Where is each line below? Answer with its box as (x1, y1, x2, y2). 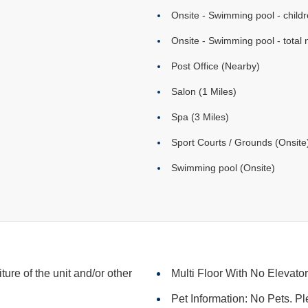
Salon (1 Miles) (171, 86, 236, 97)
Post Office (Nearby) (171, 60, 260, 71)
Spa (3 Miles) (171, 111, 229, 122)
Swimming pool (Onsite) (171, 162, 275, 173)
